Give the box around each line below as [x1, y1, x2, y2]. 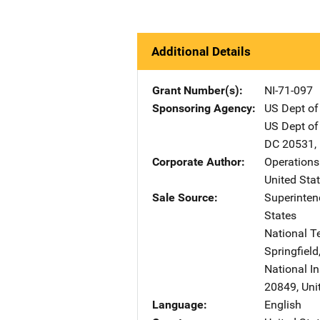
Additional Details [151, 44, 251, 59]
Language [152, 298, 204, 311]
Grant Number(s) [152, 84, 239, 97]
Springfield [264, 244, 319, 258]
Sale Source [152, 191, 214, 204]
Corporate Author [152, 155, 241, 169]
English [264, 298, 301, 311]
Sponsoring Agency [152, 101, 252, 115]
